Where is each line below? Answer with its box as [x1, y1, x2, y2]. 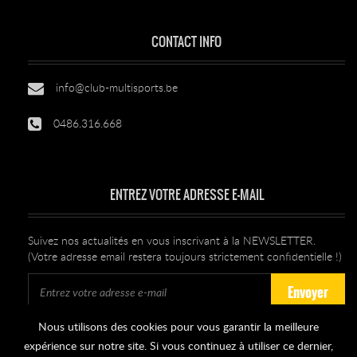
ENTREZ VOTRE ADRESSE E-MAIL [109, 184, 264, 204]
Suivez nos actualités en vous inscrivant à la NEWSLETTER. [28, 235, 316, 247]
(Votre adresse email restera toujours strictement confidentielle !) [28, 251, 342, 263]
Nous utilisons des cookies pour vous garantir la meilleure [38, 322, 319, 333]
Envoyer [288, 282, 328, 303]
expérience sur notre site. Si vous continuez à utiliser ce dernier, [24, 341, 333, 352]
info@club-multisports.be [56, 82, 178, 94]
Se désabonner [56, 333, 131, 345]
